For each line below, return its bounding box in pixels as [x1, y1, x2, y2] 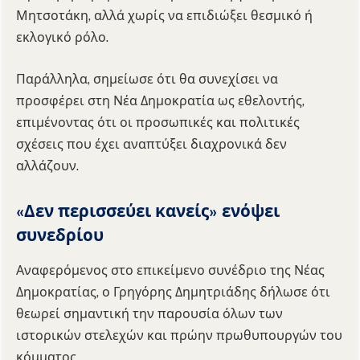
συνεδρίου [16, 224, 104, 245]
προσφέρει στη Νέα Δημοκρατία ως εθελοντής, [16, 92, 305, 108]
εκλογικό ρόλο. [16, 30, 108, 46]
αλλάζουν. [16, 157, 79, 174]
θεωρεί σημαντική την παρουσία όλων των [16, 305, 283, 321]
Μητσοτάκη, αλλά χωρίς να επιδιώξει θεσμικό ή [16, 8, 313, 24]
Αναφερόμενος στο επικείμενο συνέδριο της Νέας [16, 262, 325, 278]
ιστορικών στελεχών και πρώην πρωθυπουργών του [16, 327, 342, 343]
